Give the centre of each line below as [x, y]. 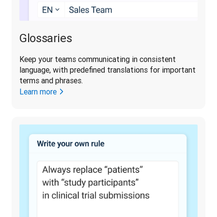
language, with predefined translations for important [108, 70]
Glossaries [46, 38]
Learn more [38, 91]
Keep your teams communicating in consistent [98, 59]
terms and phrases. [52, 80]
